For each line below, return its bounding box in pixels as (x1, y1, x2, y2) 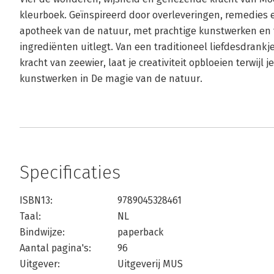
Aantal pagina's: (20, 242, 91, 254)
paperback (117, 226, 163, 238)
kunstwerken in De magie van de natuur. (20, 73, 202, 84)
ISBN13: (20, 194, 53, 206)
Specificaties (20, 161, 120, 183)
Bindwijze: (20, 226, 65, 238)
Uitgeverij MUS (117, 258, 183, 270)
